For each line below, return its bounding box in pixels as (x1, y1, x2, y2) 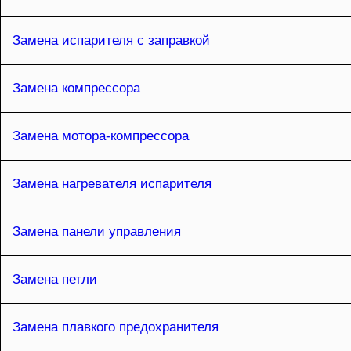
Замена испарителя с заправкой (13, 33, 210, 49)
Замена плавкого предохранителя (13, 320, 219, 335)
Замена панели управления (13, 224, 181, 240)
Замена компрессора (13, 81, 140, 96)
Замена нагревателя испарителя (13, 176, 212, 192)
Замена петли (13, 272, 97, 288)
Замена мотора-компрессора (13, 128, 189, 144)
